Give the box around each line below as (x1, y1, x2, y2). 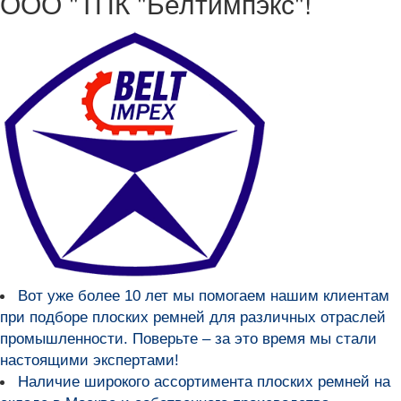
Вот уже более (18, 286, 124, 305)
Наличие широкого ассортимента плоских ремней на (18, 372, 390, 391)
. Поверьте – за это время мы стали (124, 329, 377, 348)
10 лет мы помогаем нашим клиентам (124, 286, 389, 305)
